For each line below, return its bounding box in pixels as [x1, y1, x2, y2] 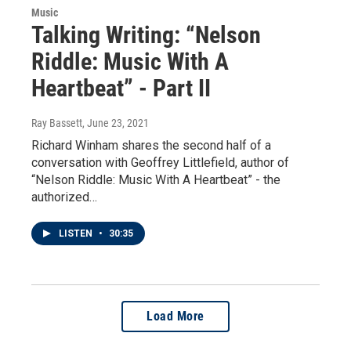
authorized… [31, 190, 97, 205]
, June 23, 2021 [82, 117, 149, 130]
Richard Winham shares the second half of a [31, 138, 271, 154]
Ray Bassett [31, 117, 82, 130]
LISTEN [59, 228, 95, 240]
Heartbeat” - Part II [31, 74, 211, 103]
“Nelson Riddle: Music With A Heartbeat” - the [31, 172, 280, 188]
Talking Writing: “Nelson [31, 21, 261, 49]
